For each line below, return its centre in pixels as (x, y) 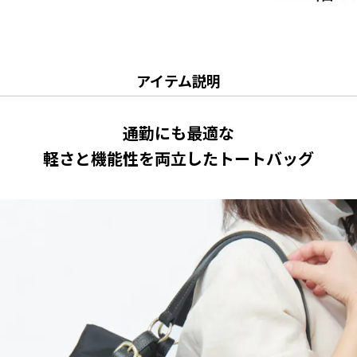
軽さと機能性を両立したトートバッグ (178, 159)
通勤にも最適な (178, 133)
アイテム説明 (178, 81)
